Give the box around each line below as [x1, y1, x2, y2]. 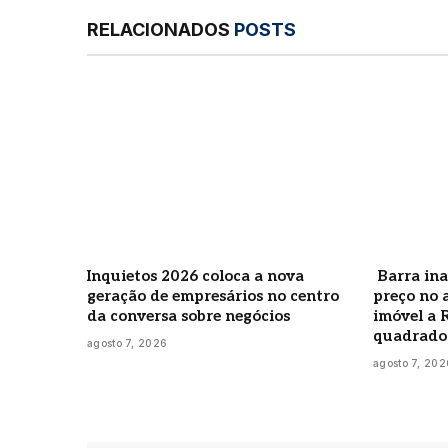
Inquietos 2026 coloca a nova [87, 266, 304, 285]
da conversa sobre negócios [87, 306, 290, 325]
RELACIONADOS [87, 18, 234, 40]
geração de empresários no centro [87, 286, 339, 305]
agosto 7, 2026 [87, 336, 168, 349]
